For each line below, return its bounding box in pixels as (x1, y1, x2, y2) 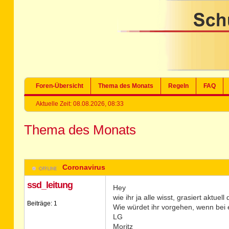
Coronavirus (62, 163, 106, 171)
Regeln (168, 82, 189, 89)
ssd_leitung (27, 180, 73, 190)
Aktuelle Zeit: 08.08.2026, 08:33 (36, 100, 124, 107)
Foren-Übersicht (36, 82, 84, 89)
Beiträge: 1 (27, 200, 57, 207)
